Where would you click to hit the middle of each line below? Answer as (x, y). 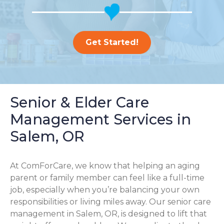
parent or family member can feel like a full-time (107, 178)
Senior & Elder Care (79, 102)
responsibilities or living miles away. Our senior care (110, 202)
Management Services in (100, 119)
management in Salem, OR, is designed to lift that (108, 214)
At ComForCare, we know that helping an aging (105, 166)
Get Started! (112, 42)
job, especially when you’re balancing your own (105, 190)
